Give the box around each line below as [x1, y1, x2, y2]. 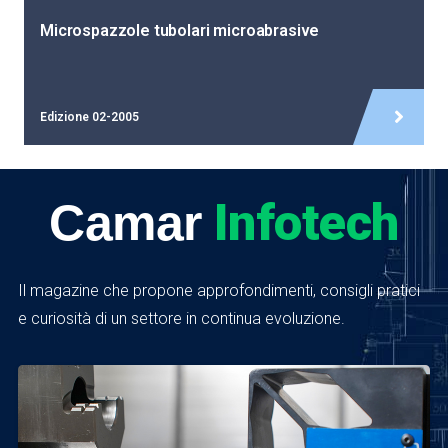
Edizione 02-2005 [40, 110, 139, 125]
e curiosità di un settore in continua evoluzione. [17, 309, 345, 329]
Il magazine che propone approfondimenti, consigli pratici [17, 281, 420, 301]
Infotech [214, 193, 399, 253]
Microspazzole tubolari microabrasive [40, 21, 320, 41]
